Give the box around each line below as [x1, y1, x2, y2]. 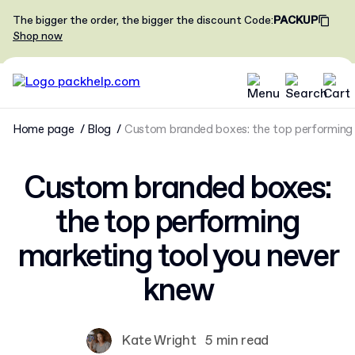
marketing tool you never [17, 236, 338, 279]
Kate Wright [121, 331, 197, 350]
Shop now [13, 29, 63, 44]
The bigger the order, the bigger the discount [13, 13, 242, 28]
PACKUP [273, 13, 318, 28]
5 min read [205, 331, 269, 350]
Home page [13, 122, 74, 138]
